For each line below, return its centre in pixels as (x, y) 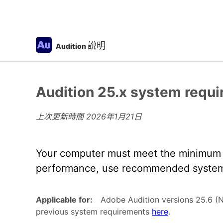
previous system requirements (94, 212)
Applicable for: (64, 200)
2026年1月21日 (114, 116)
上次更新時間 (61, 116)
